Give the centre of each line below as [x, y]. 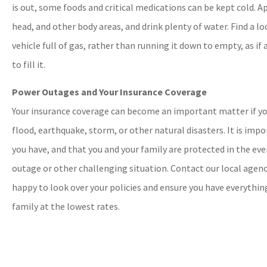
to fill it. [29, 65]
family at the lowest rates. [66, 207]
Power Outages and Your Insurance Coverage [109, 92]
